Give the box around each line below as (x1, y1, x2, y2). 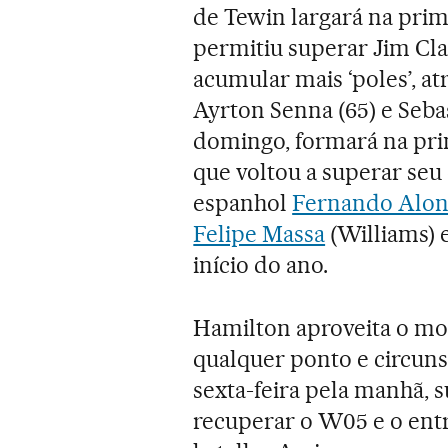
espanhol (193, 188, 293, 217)
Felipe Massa (193, 219, 326, 248)
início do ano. (193, 250, 329, 279)
